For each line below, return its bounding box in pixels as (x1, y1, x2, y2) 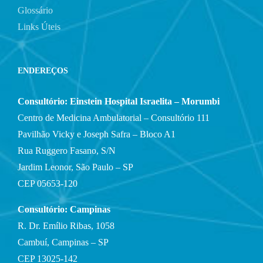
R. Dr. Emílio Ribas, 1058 (18, 220, 114, 231)
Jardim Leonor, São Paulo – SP (18, 161, 133, 172)
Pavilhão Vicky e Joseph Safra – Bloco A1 (18, 129, 176, 139)
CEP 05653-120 (18, 178, 77, 188)
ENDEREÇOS (18, 66, 68, 75)
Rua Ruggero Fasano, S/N (18, 145, 116, 156)
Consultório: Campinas (18, 204, 110, 214)
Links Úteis (18, 21, 60, 32)
